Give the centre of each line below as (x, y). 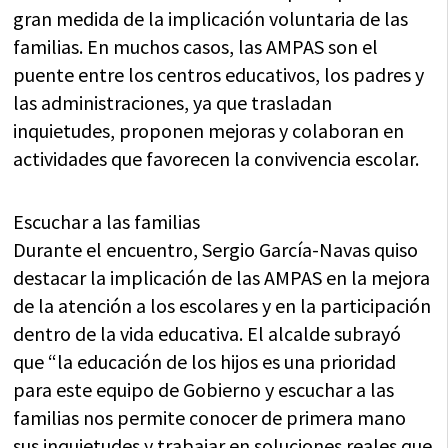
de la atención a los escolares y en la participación (222, 305)
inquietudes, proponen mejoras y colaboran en (209, 130)
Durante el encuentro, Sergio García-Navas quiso (216, 249)
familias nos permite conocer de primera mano (210, 417)
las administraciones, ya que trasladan (173, 102)
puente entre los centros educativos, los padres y (219, 74)
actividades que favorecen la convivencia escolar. (216, 158)
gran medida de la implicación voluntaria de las (211, 18)
